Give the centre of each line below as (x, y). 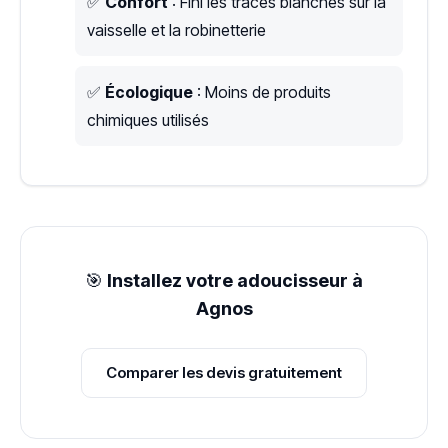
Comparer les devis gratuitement (224, 373)
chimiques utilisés (148, 120)
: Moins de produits (262, 92)
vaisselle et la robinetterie (176, 30)
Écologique (149, 92)
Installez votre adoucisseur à (235, 281)
